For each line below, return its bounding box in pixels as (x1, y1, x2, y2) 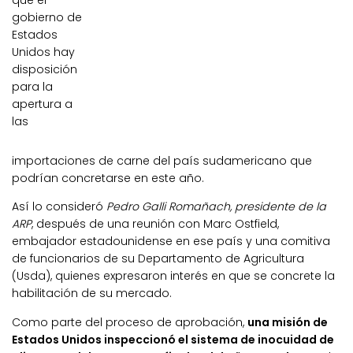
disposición (12, 61, 77, 78)
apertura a (12, 96, 72, 113)
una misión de (247, 314, 328, 330)
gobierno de (12, 9, 82, 26)
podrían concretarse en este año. (12, 170, 204, 187)
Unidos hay (12, 44, 75, 61)
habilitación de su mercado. (12, 285, 172, 302)
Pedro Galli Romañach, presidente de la (106, 199, 326, 215)
